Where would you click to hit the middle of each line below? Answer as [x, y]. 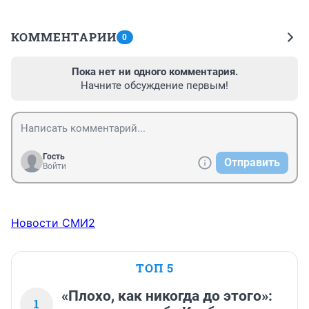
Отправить [252, 163]
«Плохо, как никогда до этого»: [167, 296]
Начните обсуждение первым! [154, 86]
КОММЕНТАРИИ [64, 37]
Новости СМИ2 [53, 223]
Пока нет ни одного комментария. [154, 72]
